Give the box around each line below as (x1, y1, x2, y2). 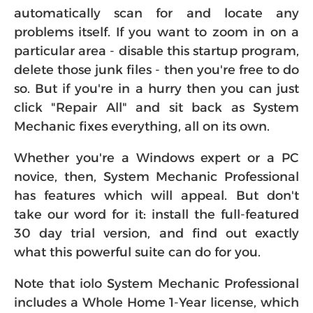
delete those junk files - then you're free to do (14, 62, 299, 78)
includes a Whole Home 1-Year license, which (14, 295, 299, 310)
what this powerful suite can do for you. (14, 245, 261, 260)
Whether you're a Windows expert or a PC (14, 150, 299, 166)
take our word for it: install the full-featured (14, 207, 299, 222)
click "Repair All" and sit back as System (14, 100, 299, 115)
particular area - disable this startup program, (14, 43, 299, 59)
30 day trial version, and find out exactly (14, 226, 299, 241)
